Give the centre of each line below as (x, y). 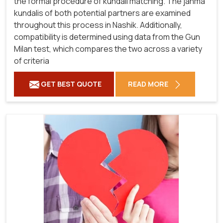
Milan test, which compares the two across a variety (108, 49)
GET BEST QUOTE (70, 84)
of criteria (32, 60)
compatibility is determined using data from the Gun (107, 37)
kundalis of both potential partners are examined (102, 13)
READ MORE (149, 84)
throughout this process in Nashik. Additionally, (98, 25)
